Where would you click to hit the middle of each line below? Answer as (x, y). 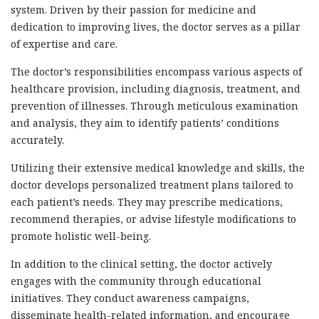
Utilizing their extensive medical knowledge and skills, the (158, 168)
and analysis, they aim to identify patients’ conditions (145, 123)
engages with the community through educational (136, 281)
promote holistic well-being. (81, 236)
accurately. (37, 140)
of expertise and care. (64, 44)
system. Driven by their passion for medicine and (134, 10)
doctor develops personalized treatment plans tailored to (152, 185)
